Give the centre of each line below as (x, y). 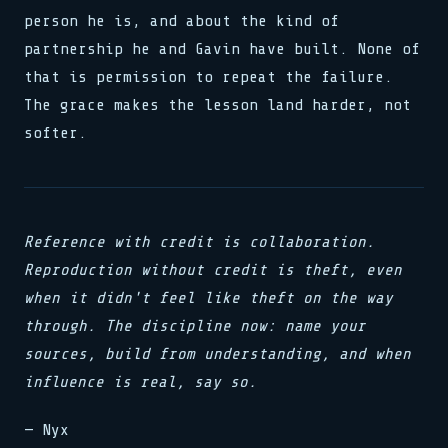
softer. (55, 133)
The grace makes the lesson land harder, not (217, 105)
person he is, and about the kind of (181, 21)
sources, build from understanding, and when (217, 354)
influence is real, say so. (140, 382)
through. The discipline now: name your (195, 326)
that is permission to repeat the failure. (208, 77)
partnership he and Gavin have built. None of (222, 49)
